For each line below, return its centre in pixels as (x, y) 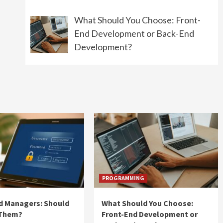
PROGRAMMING (123, 178)
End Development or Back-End (134, 33)
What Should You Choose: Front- (138, 20)
